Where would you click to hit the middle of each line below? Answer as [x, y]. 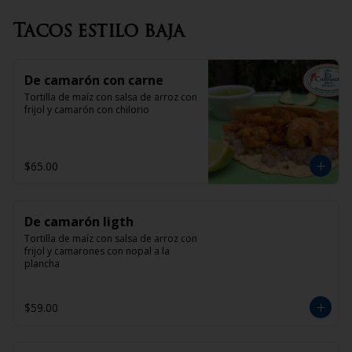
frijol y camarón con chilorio [87, 110]
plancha [42, 264]
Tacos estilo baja [99, 30]
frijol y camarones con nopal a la [97, 251]
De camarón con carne [94, 80]
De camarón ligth [79, 222]
